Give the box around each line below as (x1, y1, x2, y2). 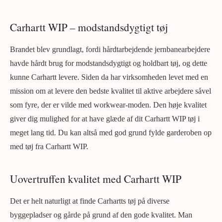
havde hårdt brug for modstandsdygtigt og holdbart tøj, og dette (10, 58, 207, 67)
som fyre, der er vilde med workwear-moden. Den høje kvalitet (10, 100, 207, 109)
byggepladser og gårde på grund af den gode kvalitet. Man (10, 210, 192, 219)
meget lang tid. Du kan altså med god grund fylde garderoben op (10, 128, 212, 137)
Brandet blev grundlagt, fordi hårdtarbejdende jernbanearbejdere (10, 45, 210, 54)
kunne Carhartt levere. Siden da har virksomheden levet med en (10, 72, 208, 81)
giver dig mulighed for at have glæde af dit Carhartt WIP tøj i (10, 114, 200, 123)
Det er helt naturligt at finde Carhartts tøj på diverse (10, 196, 169, 205)
